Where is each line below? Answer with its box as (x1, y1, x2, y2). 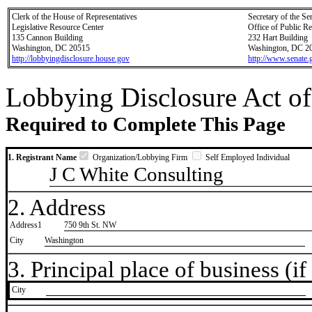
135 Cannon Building (12, 33, 83, 42)
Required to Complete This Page (6, 113, 286, 135)
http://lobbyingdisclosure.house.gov (12, 54, 130, 63)
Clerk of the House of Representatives (12, 12, 137, 22)
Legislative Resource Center (12, 22, 104, 32)
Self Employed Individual (203, 153, 290, 162)
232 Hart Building (248, 33, 308, 42)
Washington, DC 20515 (12, 43, 90, 53)
